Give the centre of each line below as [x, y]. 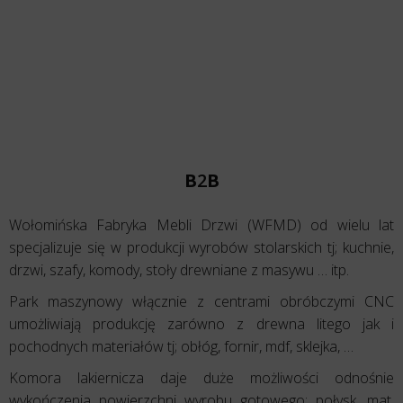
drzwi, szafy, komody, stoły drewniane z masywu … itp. [179, 270]
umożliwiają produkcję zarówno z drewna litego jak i [201, 324]
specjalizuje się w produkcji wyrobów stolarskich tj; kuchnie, [201, 248]
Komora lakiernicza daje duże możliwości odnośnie [201, 378]
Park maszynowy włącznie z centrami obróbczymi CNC [201, 302]
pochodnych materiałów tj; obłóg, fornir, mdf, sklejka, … [181, 347]
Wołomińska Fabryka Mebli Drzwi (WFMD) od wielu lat [201, 225]
